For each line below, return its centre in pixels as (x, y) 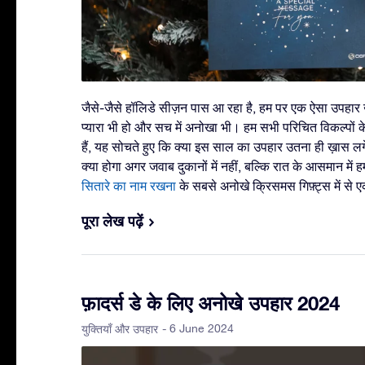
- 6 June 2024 (198, 329)
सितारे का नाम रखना (129, 186)
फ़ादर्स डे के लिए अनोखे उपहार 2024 (211, 303)
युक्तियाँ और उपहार (120, 330)
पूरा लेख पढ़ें (112, 221)
